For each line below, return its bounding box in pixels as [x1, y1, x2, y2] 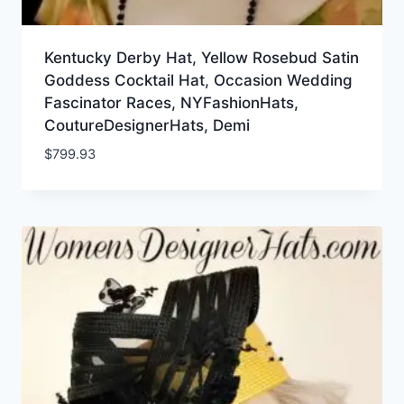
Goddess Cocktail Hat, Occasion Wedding [43, 70, 353, 89]
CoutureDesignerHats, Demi [43, 115, 250, 134]
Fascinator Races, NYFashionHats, [43, 93, 298, 112]
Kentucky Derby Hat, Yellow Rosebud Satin [43, 48, 359, 67]
